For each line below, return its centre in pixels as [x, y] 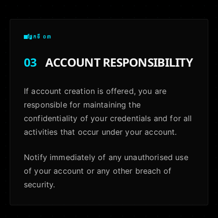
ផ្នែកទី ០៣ [40, 36]
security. [40, 184]
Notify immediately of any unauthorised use [106, 157]
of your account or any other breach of [98, 171]
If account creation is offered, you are [95, 91]
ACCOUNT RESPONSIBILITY [118, 62]
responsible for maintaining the [82, 105]
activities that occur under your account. [100, 132]
